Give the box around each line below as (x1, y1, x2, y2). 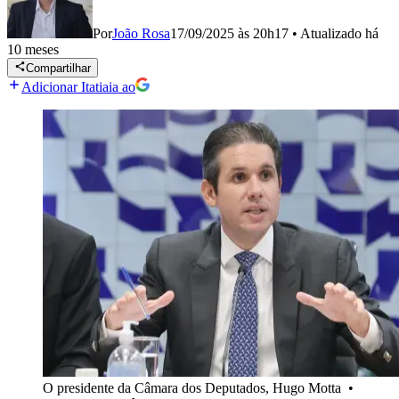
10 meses (7, 42, 59, 57)
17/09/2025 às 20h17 (170, 26, 289, 41)
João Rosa (112, 26, 170, 41)
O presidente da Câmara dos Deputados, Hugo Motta (43, 380, 345, 396)
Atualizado (300, 26, 365, 41)
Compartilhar (26, 61, 92, 76)
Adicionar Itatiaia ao (21, 79, 135, 95)
